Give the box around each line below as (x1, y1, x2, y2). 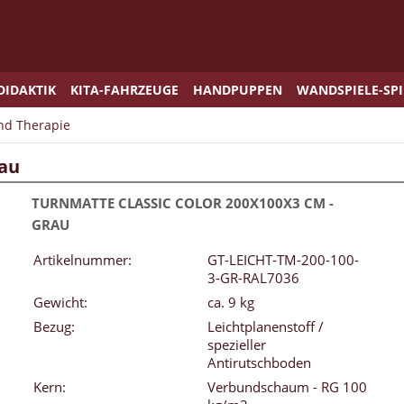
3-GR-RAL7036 (207, 269, 299, 288)
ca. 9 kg (207, 293, 254, 312)
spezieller (207, 335, 266, 354)
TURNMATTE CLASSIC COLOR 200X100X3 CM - (32, 194, 334, 213)
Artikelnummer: (33, 251, 132, 270)
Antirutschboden (207, 353, 311, 372)
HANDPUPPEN (193, 81, 282, 98)
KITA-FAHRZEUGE (70, 81, 179, 98)
